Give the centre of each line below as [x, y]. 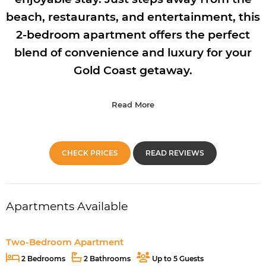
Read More [133, 105]
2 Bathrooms [106, 258]
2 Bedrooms [42, 258]
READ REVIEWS [175, 153]
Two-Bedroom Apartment [65, 242]
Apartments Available [67, 206]
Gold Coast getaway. [133, 71]
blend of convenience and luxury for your [133, 53]
